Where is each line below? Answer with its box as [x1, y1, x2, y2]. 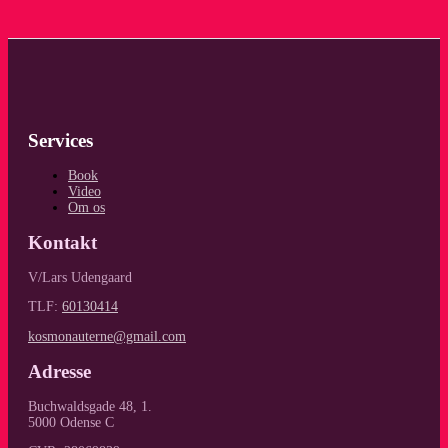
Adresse [28, 360, 91, 382]
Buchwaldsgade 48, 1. [28, 398, 152, 414]
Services [28, 129, 93, 151]
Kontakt [28, 231, 97, 253]
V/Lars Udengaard [28, 269, 132, 285]
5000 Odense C [28, 414, 114, 430]
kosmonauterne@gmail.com [28, 328, 186, 344]
